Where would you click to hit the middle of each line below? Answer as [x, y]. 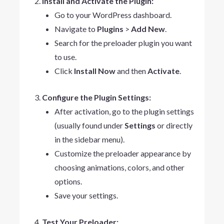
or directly [174, 125]
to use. [65, 56]
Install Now [94, 70]
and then [131, 70]
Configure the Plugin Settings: [96, 97]
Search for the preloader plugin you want [123, 42]
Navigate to [75, 28]
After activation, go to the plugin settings [124, 111]
